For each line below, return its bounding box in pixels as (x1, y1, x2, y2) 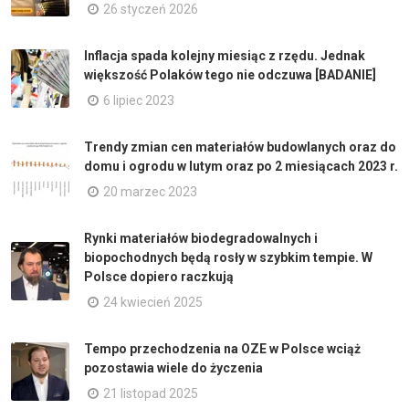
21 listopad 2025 (103, 386, 198, 401)
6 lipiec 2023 (103, 93, 174, 108)
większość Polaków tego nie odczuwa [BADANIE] (84, 68, 376, 82)
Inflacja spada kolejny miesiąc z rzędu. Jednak (84, 48, 365, 63)
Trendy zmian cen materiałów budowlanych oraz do (84, 140, 396, 154)
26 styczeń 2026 (103, 2, 198, 16)
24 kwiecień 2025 (103, 295, 203, 309)
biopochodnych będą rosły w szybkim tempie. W (84, 250, 372, 265)
